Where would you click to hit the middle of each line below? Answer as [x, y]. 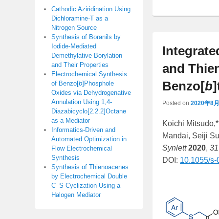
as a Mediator [71, 121]
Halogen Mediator [76, 195]
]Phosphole [98, 84]
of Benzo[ [65, 84]
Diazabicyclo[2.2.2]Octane [89, 111]
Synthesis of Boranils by [86, 37]
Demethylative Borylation [87, 56]
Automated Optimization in [89, 139]
